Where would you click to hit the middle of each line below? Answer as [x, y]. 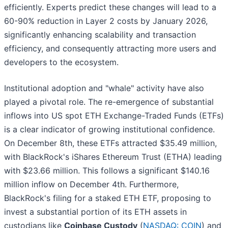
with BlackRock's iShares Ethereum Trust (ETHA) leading [113, 157]
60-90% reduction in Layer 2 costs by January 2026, [106, 21]
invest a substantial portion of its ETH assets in [95, 212]
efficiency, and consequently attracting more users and [110, 49]
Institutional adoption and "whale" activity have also [104, 88]
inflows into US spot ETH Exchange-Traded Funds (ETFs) [114, 116]
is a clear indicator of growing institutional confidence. [109, 130]
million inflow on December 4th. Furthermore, [91, 184]
